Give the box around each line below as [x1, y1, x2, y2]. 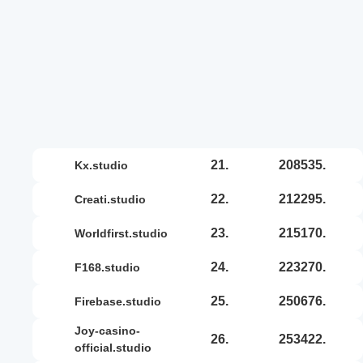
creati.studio [83, 192, 146, 206]
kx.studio [83, 158, 128, 172]
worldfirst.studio [85, 226, 168, 240]
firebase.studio [82, 294, 161, 308]
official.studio [75, 341, 152, 354]
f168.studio [82, 260, 140, 274]
